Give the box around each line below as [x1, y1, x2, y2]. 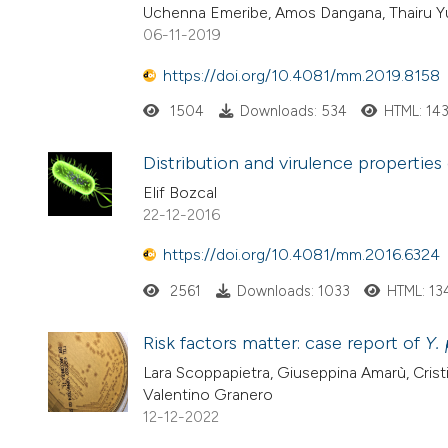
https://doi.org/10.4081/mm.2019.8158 [163, 65, 440, 85]
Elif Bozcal [143, 182, 217, 202]
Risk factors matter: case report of [143, 331, 425, 354]
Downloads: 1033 [236, 281, 350, 300]
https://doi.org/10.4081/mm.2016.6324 [163, 245, 440, 265]
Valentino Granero [143, 384, 273, 404]
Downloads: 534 [239, 101, 347, 120]
